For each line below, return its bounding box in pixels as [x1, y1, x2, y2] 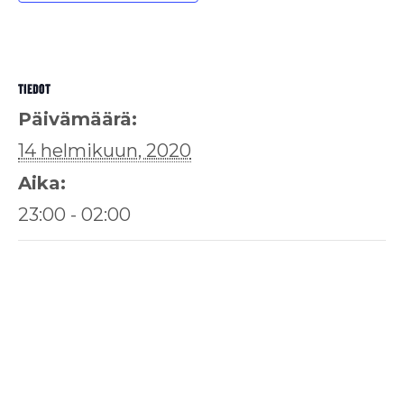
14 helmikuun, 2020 [18, 139, 191, 161]
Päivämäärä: [18, 107, 137, 130]
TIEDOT [18, 80, 50, 97]
